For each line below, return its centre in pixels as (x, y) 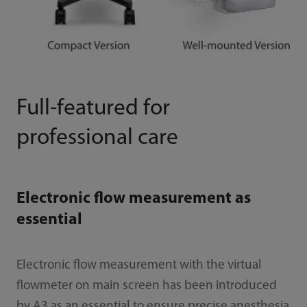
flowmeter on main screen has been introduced (146, 286)
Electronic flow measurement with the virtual (139, 265)
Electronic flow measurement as (133, 198)
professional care (97, 138)
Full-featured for (93, 109)
